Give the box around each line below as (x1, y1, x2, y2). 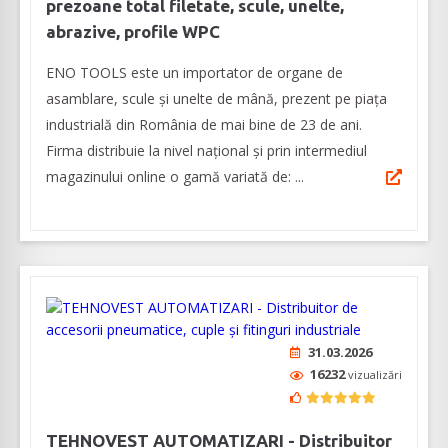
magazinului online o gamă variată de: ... (46, 167, 304, 187)
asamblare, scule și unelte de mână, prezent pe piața (46, 89, 387, 109)
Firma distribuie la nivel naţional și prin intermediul (46, 141, 367, 161)
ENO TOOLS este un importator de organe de (46, 63, 343, 83)
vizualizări (348, 367, 402, 383)
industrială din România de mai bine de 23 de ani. (46, 115, 362, 135)
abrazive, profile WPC (46, 22, 220, 42)
